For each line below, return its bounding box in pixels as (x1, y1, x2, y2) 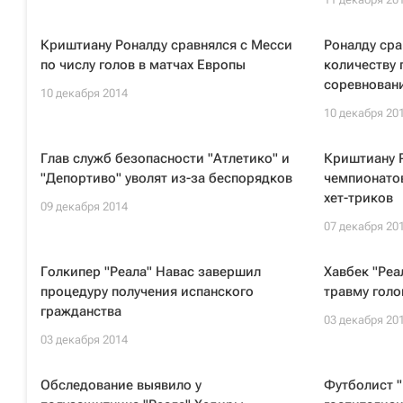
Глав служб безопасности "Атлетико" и (40, 150, 290, 166)
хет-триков (323, 190, 393, 206)
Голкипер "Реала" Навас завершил (40, 264, 261, 280)
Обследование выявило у (40, 377, 201, 393)
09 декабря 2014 (40, 200, 128, 213)
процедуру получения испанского (40, 283, 254, 300)
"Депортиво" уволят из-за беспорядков (40, 170, 292, 186)
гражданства (40, 303, 121, 319)
